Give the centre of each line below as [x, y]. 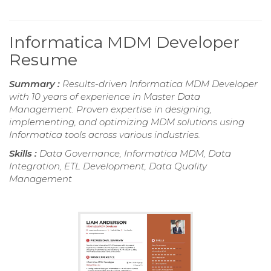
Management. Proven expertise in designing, [110, 109]
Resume [43, 59]
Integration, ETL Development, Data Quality [108, 166]
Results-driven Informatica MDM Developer [160, 83]
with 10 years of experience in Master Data [105, 96]
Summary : [36, 83]
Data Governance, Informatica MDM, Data [135, 153]
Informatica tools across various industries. [105, 134]
